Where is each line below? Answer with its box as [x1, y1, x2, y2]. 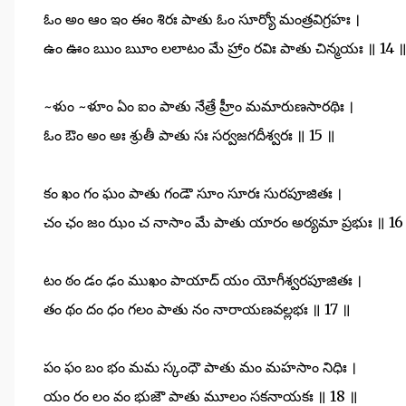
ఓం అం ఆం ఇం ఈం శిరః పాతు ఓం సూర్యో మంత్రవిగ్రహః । [43, 10, 360, 29]
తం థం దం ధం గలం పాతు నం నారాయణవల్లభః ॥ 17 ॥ [43, 300, 351, 319]
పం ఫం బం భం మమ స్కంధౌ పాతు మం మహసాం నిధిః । [43, 358, 356, 377]
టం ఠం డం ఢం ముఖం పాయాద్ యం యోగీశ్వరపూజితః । [43, 271, 362, 290]
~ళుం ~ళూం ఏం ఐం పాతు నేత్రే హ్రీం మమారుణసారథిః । [43, 97, 353, 116]
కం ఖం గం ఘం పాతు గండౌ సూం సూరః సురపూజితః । [43, 184, 342, 203]
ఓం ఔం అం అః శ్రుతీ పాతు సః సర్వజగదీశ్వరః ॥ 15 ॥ [43, 126, 335, 145]
